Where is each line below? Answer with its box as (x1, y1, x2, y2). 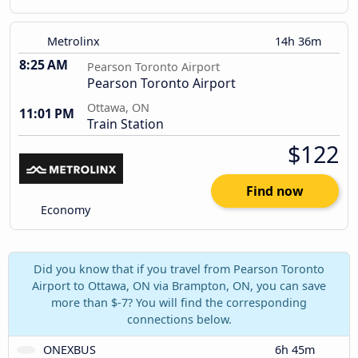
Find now (246, 182, 304, 201)
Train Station (87, 115, 164, 133)
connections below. (126, 311, 232, 327)
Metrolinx (47, 34, 100, 50)
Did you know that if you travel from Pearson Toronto (34, 261, 324, 276)
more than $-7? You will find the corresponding (51, 294, 307, 310)
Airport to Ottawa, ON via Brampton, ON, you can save (32, 277, 326, 293)
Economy (38, 202, 91, 218)
